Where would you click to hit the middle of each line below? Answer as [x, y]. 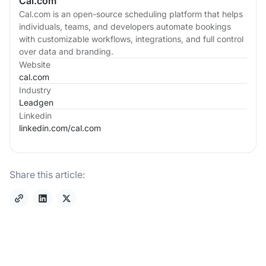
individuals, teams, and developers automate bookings [125, 27]
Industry [35, 90]
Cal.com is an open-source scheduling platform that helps [131, 14]
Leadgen [36, 103]
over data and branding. [66, 52]
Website [35, 65]
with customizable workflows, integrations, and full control [131, 39]
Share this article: [47, 175]
